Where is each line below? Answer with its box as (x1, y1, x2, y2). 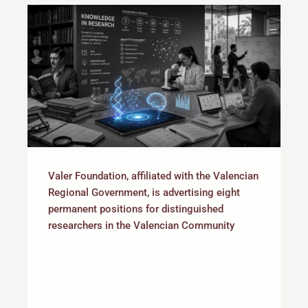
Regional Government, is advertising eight (48, 186, 240, 199)
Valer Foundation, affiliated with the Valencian (48, 170, 258, 183)
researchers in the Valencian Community (48, 219, 234, 232)
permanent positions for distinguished (48, 203, 223, 216)
